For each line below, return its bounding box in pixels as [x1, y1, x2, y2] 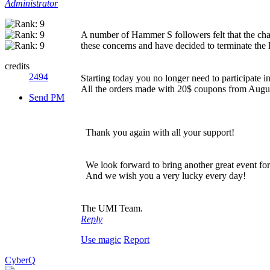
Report [124, 234, 149, 245]
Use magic [81, 234, 121, 245]
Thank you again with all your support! [81, 127, 234, 137]
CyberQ [5, 254, 36, 265]
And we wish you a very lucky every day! [81, 170, 246, 181]
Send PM [29, 92, 64, 102]
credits [5, 60, 30, 71]
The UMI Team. [81, 202, 143, 213]
